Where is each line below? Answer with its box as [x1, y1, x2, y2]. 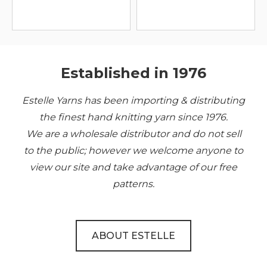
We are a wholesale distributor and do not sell [26, 128, 241, 139]
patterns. [113, 178, 154, 190]
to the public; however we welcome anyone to [24, 145, 243, 156]
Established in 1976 [61, 64, 206, 82]
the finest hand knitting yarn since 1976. [39, 111, 228, 123]
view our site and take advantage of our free [30, 162, 237, 173]
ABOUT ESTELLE [92, 230, 175, 241]
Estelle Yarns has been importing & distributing [22, 95, 245, 106]
